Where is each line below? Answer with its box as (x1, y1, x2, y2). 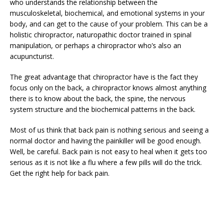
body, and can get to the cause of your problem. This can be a (10, 19, 208, 28)
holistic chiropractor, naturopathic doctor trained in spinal (10, 30, 192, 39)
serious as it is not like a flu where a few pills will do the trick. (10, 158, 202, 167)
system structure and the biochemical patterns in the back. (10, 105, 195, 114)
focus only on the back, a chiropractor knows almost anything (10, 83, 206, 92)
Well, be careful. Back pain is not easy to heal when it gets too (10, 147, 207, 156)
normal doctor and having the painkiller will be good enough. (10, 136, 201, 145)
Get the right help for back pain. (10, 168, 110, 178)
